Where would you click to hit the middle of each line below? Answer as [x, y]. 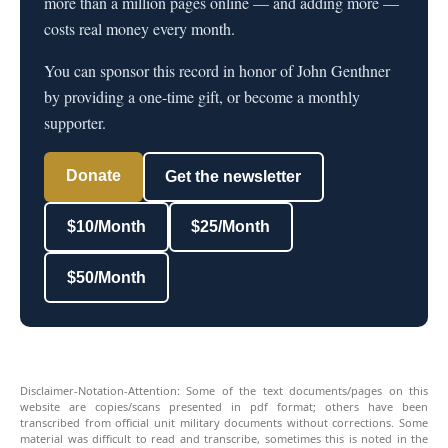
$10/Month [106, 227]
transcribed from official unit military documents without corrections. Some [224, 422]
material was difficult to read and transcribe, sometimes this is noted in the [224, 438]
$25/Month [231, 227]
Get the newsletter [233, 176]
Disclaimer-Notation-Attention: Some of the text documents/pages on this [224, 390]
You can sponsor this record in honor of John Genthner [217, 70]
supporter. [75, 122]
